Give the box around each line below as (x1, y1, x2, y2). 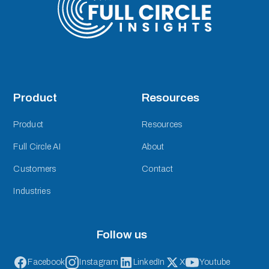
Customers (13, 164, 56, 174)
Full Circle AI (13, 142, 61, 151)
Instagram (79, 258, 119, 267)
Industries (13, 186, 50, 196)
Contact (142, 164, 173, 174)
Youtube (199, 258, 231, 267)
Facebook (28, 258, 65, 267)
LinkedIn (133, 258, 165, 267)
